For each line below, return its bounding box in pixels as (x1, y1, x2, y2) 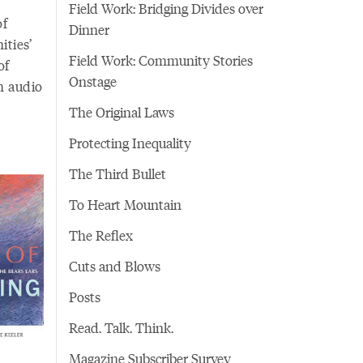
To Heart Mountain (68, 194, 181, 215)
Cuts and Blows (68, 256, 160, 276)
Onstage (68, 71, 117, 92)
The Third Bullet (68, 164, 166, 184)
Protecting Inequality (68, 133, 191, 153)
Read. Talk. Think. (68, 318, 173, 338)
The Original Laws (68, 102, 174, 122)
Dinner (68, 19, 109, 40)
